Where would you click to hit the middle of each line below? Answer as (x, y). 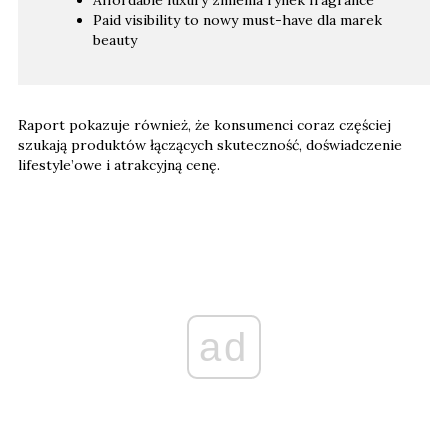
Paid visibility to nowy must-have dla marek (237, 19)
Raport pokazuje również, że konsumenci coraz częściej (204, 124)
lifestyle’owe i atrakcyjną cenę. (119, 164)
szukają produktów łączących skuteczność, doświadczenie (210, 144)
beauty (115, 39)
